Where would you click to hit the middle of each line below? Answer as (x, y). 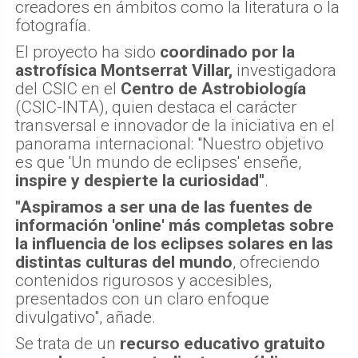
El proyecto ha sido (88, 52)
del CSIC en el (68, 89)
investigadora (284, 71)
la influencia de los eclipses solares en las (174, 244)
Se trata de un (68, 344)
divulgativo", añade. (86, 318)
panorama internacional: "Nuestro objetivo (169, 144)
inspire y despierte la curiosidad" (140, 181)
